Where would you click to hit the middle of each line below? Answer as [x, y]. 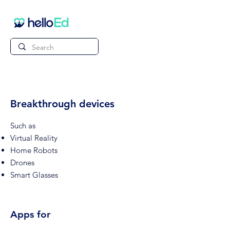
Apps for [30, 214]
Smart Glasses [34, 175]
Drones [22, 162]
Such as [23, 126]
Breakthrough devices [62, 104]
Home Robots [34, 150]
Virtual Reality [34, 138]
